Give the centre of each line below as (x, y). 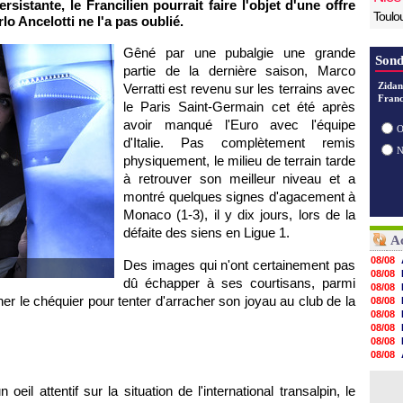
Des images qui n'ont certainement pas (239, 265)
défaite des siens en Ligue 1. (206, 233)
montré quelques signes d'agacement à (239, 197)
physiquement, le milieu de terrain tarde (239, 161)
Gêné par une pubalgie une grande (239, 53)
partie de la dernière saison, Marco (239, 71)
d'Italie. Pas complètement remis (239, 143)
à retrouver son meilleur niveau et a (239, 179)
